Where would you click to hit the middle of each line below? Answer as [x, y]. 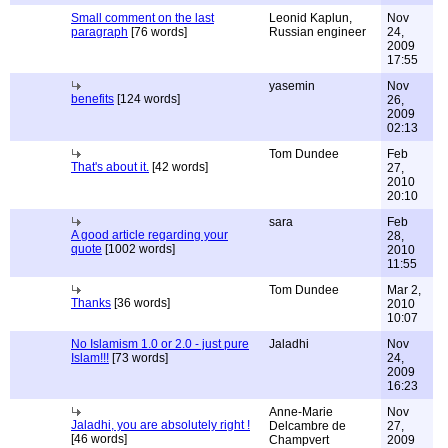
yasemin [292, 86]
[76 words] [157, 32]
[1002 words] [138, 249]
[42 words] [178, 167]
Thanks [91, 303]
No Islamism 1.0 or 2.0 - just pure [160, 344]
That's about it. [110, 167]
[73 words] [138, 358]
